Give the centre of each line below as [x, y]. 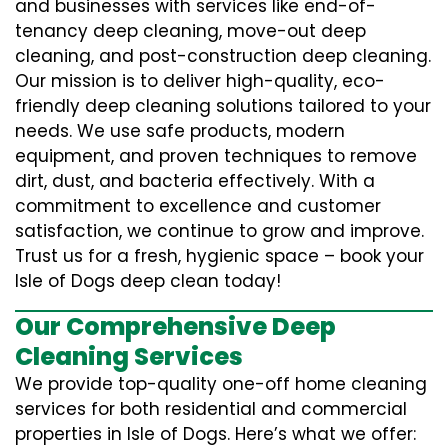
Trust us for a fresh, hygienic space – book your [219, 256]
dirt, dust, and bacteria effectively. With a [195, 181]
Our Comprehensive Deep [175, 326]
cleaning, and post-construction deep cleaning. [223, 56]
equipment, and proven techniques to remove [216, 156]
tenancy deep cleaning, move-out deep [190, 31]
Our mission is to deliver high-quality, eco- [200, 81]
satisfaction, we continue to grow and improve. [219, 231]
